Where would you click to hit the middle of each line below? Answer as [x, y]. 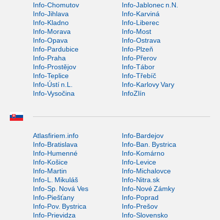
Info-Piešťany [54, 198]
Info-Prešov [139, 206]
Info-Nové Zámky [148, 189]
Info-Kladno [51, 23]
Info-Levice [139, 162]
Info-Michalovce [146, 171]
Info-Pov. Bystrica [60, 206]
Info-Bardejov [142, 136]
